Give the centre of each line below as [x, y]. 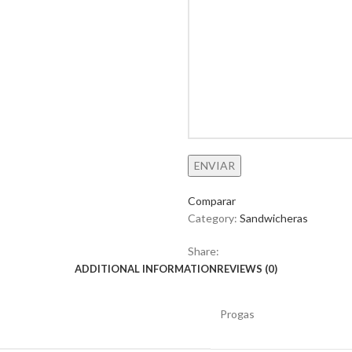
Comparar [212, 201]
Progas [237, 314]
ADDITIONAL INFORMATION [146, 269]
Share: [203, 251]
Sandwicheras [274, 218]
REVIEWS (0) [247, 269]
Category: [213, 218]
